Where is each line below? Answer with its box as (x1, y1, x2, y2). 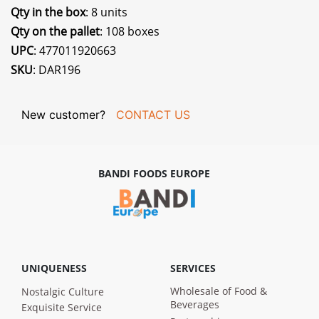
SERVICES (170, 261, 216, 276)
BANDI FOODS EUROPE (98, 166, 210, 180)
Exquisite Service (21, 300, 102, 315)
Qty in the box (11, 4, 85, 20)
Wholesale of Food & (170, 284, 267, 298)
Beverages (170, 298, 219, 312)
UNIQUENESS (21, 261, 87, 276)
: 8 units (85, 4, 127, 20)
